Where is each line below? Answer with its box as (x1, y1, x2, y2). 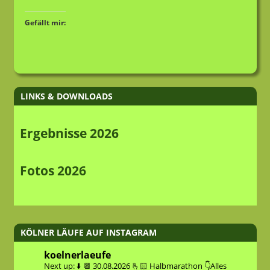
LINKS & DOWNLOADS (20, 90, 113, 102)
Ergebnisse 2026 (19, 124, 119, 142)
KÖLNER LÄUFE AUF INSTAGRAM (20, 227, 157, 239)
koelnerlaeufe (43, 248, 111, 262)
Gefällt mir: (24, 17, 66, 28)
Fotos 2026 (19, 162, 86, 180)
